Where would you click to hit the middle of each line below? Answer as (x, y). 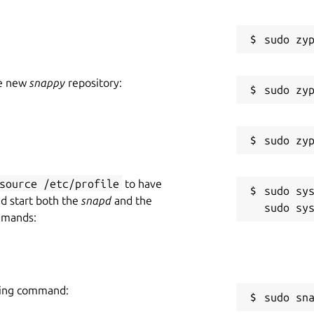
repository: (94, 82)
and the (132, 200)
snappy (47, 82)
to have (142, 183)
